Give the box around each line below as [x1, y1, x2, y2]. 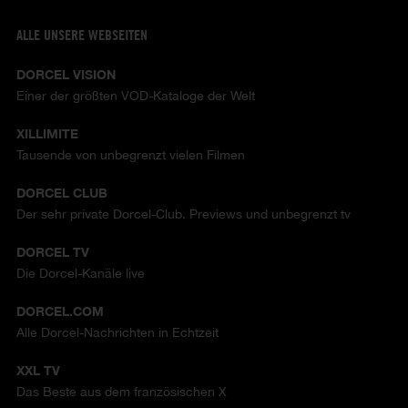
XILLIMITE [15, 126, 78, 142]
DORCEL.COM [15, 303, 104, 320]
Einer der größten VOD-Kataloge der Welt [15, 88, 255, 104]
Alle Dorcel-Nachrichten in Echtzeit [15, 325, 219, 341]
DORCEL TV [15, 244, 89, 260]
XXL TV [15, 362, 60, 379]
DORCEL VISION [15, 66, 116, 83]
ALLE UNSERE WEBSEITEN [15, 26, 148, 45]
